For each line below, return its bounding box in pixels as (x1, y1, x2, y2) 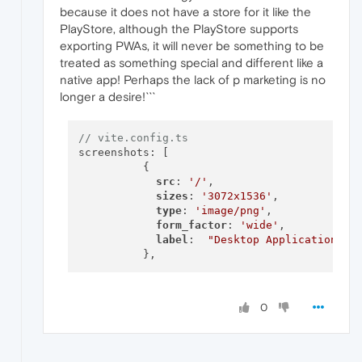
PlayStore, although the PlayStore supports (60, 21, 298, 36)
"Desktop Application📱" (207, 234, 354, 246)
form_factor (155, 219, 227, 232)
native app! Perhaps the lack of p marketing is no (60, 72, 326, 86)
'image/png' (194, 204, 266, 217)
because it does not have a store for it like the (60, 4, 311, 19)
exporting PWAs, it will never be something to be (60, 38, 324, 53)
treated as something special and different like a (60, 55, 323, 69)
